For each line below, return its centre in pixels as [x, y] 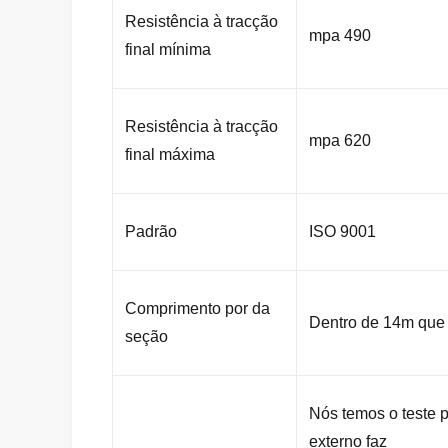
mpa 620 [340, 140]
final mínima [168, 49]
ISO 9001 [342, 231]
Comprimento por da [197, 308]
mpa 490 [340, 35]
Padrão [151, 231]
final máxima [170, 154]
